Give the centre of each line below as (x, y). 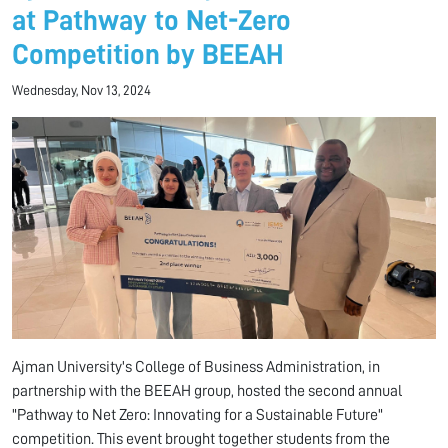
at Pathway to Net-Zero (151, 21)
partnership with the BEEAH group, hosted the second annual (207, 390)
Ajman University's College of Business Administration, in (196, 366)
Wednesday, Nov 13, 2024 (81, 90)
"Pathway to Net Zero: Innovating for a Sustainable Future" (197, 414)
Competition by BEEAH (147, 55)
